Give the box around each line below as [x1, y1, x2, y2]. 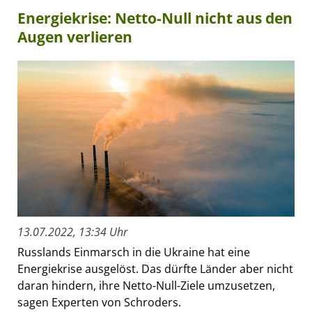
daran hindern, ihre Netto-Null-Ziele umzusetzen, [17, 278, 275, 294]
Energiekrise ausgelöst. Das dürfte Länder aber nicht [17, 261, 293, 277]
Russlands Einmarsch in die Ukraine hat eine [17, 244, 250, 260]
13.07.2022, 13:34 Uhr [17, 224, 127, 240]
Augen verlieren [17, 27, 132, 47]
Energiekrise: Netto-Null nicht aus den [17, 8, 292, 29]
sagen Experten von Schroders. [17, 295, 181, 311]
